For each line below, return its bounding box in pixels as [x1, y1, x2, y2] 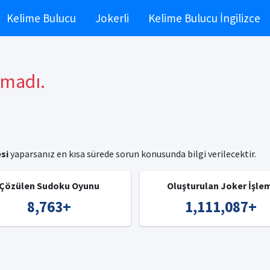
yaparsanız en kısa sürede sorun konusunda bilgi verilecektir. [8, 148, 256, 160]
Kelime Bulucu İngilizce [148, 11, 260, 25]
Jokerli [95, 11, 129, 25]
